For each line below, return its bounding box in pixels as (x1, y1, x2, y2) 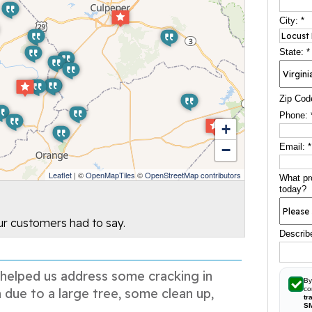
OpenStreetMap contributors (145, 169, 242, 180)
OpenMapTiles (86, 169, 136, 180)
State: (279, 47, 307, 57)
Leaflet (49, 169, 72, 180)
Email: (279, 141, 309, 152)
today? (279, 184, 307, 194)
